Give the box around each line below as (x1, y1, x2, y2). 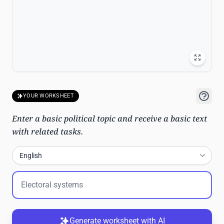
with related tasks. (12, 126, 83, 137)
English (19, 151, 42, 159)
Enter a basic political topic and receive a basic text (12, 113, 207, 124)
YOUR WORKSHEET (23, 92, 74, 99)
